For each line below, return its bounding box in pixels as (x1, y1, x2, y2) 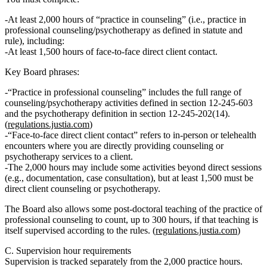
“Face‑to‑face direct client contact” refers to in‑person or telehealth (8, 129, 256, 140)
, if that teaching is (190, 214, 258, 225)
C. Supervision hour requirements (5, 245, 131, 256)
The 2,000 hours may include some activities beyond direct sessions (8, 162, 262, 172)
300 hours (152, 214, 190, 225)
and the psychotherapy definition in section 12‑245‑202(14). (5, 108, 230, 119)
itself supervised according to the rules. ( (5, 225, 156, 235)
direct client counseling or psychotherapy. (5, 183, 160, 194)
